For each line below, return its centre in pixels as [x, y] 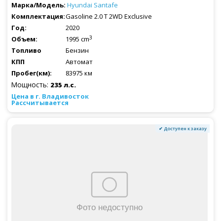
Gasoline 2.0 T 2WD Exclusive [109, 16]
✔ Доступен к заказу [183, 128]
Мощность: [31, 84]
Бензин [77, 50]
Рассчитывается [40, 102]
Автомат [79, 61]
